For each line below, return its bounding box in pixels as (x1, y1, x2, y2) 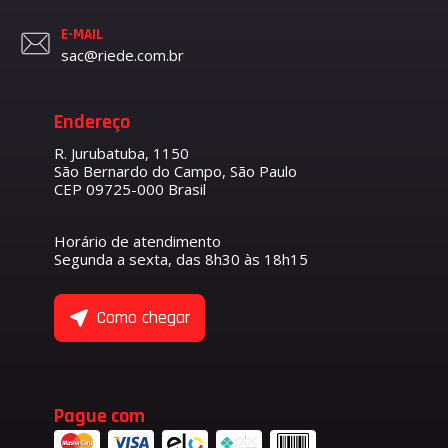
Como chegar (97, 306, 190, 330)
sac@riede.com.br (61, 44, 184, 65)
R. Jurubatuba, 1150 (54, 142, 189, 163)
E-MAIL (61, 24, 103, 44)
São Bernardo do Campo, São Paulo (54, 160, 297, 181)
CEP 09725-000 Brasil (54, 178, 206, 199)
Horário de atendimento (54, 230, 221, 251)
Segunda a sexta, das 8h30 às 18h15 (54, 248, 308, 269)
